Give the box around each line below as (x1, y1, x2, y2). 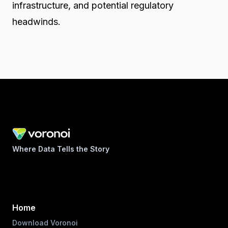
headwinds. (12, 16, 61, 27)
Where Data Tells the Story (12, 144, 109, 153)
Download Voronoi (12, 218, 78, 227)
